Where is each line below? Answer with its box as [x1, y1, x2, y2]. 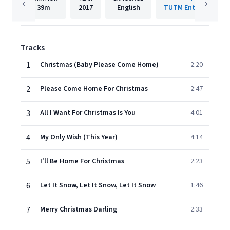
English [117, 3, 140, 13]
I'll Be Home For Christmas [40, 156, 124, 166]
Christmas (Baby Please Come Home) [40, 60, 159, 70]
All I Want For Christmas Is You [40, 108, 136, 118]
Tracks [21, 42, 45, 53]
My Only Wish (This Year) [40, 132, 118, 142]
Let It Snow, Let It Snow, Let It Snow [40, 180, 156, 190]
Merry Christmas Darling [40, 204, 117, 215]
